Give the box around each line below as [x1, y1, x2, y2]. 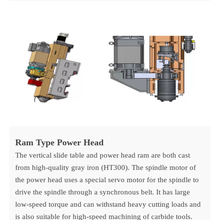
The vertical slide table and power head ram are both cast [15, 151, 191, 159]
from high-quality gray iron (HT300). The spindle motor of [15, 164, 196, 171]
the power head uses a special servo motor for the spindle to [15, 176, 199, 184]
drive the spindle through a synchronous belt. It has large [15, 188, 191, 196]
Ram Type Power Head [15, 137, 104, 147]
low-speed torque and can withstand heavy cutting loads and [15, 200, 201, 208]
